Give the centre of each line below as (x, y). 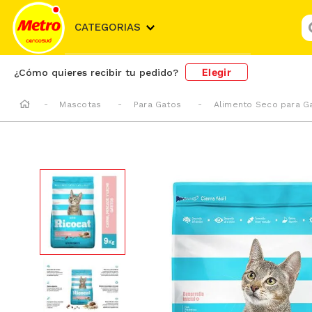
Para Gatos (157, 105)
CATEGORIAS (108, 28)
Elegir (217, 72)
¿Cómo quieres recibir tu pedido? (96, 72)
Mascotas (80, 105)
